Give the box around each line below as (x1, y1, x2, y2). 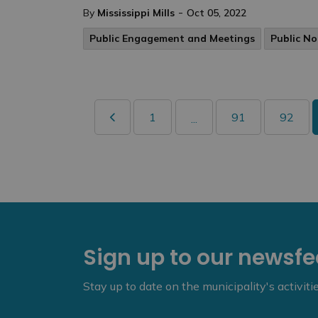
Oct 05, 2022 (187, 6, 246, 19)
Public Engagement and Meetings (89, 32, 255, 45)
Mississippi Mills (97, 6, 175, 19)
